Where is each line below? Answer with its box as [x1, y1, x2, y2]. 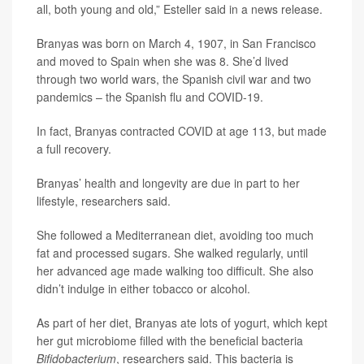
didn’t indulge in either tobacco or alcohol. [37, 280, 250, 297]
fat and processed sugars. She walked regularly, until [37, 245, 308, 261]
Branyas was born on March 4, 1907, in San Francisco [37, 35, 316, 51]
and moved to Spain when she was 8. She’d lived [37, 53, 288, 69]
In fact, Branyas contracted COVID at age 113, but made [37, 123, 327, 139]
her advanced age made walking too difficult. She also [37, 262, 314, 279]
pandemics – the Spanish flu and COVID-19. [37, 89, 263, 105]
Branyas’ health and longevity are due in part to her [37, 175, 300, 191]
